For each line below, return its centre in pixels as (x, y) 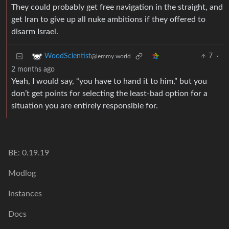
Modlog (22, 174)
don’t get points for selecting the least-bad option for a (109, 94)
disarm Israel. (35, 32)
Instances (25, 194)
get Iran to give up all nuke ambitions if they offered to (108, 20)
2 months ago (33, 70)
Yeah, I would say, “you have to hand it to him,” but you (109, 82)
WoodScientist (68, 56)
